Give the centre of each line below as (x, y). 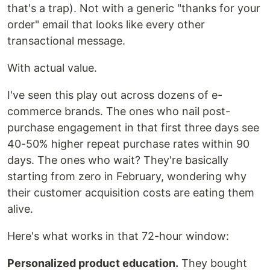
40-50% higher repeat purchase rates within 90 (128, 144)
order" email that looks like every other (106, 25)
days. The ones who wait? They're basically (118, 160)
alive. (20, 209)
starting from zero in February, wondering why (127, 177)
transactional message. (66, 41)
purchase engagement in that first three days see (133, 128)
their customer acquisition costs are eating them (131, 193)
